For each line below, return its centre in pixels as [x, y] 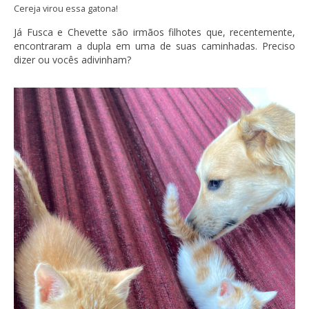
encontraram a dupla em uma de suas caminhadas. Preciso [154, 46]
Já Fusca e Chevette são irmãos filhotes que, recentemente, [154, 32]
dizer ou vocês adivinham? [72, 59]
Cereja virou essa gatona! [66, 8]
